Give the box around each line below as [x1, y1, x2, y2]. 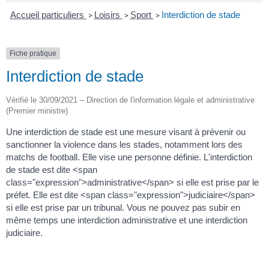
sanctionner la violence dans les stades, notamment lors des [6, 139, 243, 150]
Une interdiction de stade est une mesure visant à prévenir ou [6, 127, 246, 138]
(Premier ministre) [6, 106, 68, 116]
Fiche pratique [10, 49, 56, 58]
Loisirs [94, 10, 122, 20]
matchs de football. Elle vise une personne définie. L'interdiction [6, 152, 252, 163]
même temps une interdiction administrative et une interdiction [6, 215, 247, 226]
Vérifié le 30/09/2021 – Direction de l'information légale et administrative [6, 95, 255, 105]
